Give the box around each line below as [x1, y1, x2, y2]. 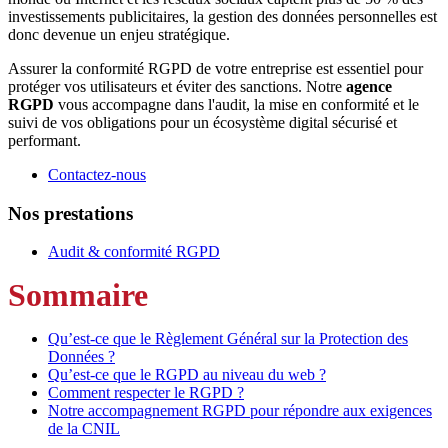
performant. [8, 131, 81, 149]
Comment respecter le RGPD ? [48, 384, 244, 402]
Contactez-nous [48, 165, 146, 183]
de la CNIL [48, 420, 120, 438]
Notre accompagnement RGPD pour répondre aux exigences [48, 402, 432, 420]
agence [346, 77, 392, 95]
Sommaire [8, 277, 148, 314]
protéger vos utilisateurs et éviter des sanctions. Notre [8, 77, 346, 95]
